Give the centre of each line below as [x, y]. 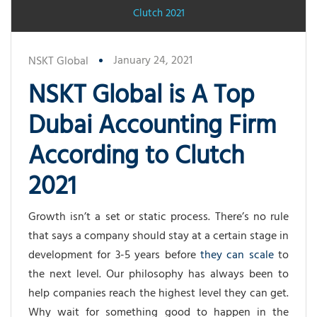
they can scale [237, 256]
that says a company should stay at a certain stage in [158, 237]
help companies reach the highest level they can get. [158, 294]
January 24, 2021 [153, 61]
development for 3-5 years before [114, 256]
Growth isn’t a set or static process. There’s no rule [158, 218]
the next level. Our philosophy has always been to [158, 275]
